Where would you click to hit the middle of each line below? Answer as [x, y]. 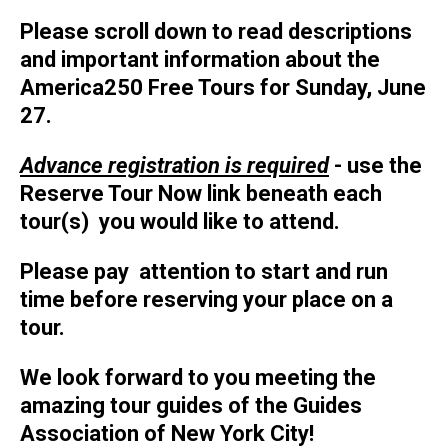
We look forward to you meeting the [198, 378]
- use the [375, 166]
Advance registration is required [174, 166]
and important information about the [200, 60]
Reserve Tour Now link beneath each [201, 194]
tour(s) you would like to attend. [180, 222]
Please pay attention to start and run [204, 272]
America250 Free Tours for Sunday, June [223, 88]
